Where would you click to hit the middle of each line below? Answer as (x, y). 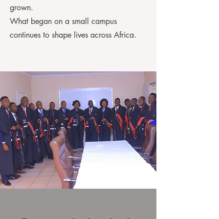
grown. (22, 8)
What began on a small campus (63, 21)
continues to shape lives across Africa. (73, 35)
